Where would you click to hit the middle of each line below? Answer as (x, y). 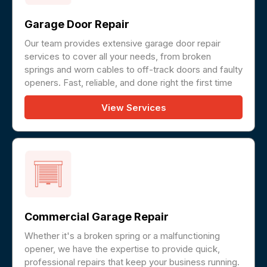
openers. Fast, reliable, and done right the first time (128, 83)
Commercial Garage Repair (97, 217)
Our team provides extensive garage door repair (122, 44)
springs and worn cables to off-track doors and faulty (133, 70)
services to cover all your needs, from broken (118, 57)
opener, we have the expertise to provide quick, (122, 249)
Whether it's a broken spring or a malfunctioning (122, 236)
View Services (133, 108)
